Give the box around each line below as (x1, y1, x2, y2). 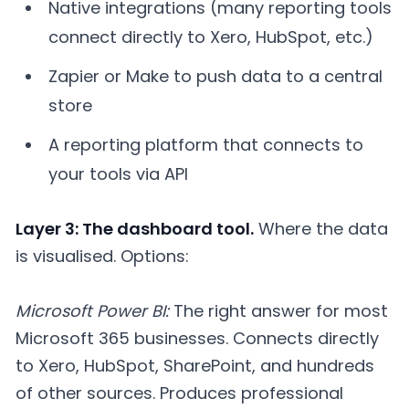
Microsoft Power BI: (16, 299, 169, 322)
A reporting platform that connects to (48, 132, 364, 156)
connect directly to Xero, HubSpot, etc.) (48, 26, 374, 49)
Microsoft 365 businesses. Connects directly (16, 327, 379, 350)
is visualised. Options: (16, 245, 189, 268)
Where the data (254, 217, 388, 241)
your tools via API (48, 162, 189, 185)
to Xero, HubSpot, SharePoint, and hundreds (16, 354, 374, 377)
